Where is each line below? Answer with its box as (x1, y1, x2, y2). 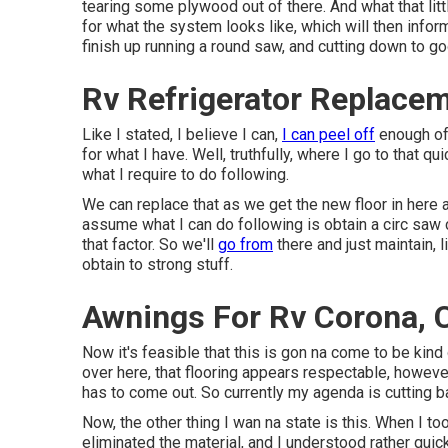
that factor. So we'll (82, 235, 218, 254)
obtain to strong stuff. (82, 255, 233, 274)
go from (218, 235, 273, 254)
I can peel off (282, 125, 375, 144)
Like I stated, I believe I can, (82, 125, 282, 144)
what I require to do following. (82, 165, 289, 184)
